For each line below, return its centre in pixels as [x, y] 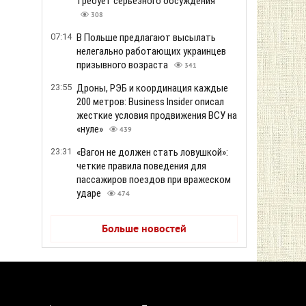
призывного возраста [123, 65]
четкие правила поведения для [141, 166]
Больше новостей [144, 229]
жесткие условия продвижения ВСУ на [157, 115]
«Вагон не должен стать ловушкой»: [152, 152]
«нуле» [91, 129]
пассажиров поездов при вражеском [154, 180]
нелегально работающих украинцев [151, 51]
